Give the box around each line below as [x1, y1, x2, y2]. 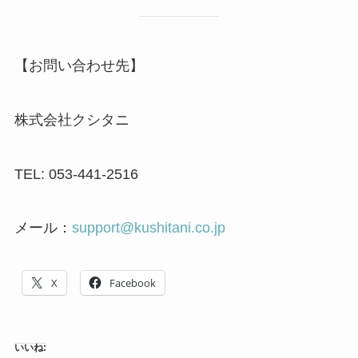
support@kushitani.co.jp [71, 220, 225, 237]
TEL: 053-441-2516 [14, 165, 138, 182]
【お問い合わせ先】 [14, 57, 144, 74]
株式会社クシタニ [14, 111, 129, 128]
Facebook [109, 276, 156, 291]
